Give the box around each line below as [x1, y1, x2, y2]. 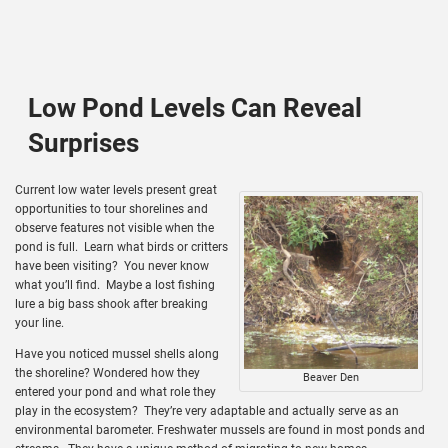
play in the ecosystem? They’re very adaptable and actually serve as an [15, 403, 399, 418]
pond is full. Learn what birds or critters [15, 239, 228, 254]
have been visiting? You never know [15, 258, 209, 273]
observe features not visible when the [15, 220, 214, 235]
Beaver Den [303, 370, 359, 384]
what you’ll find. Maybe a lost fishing [15, 277, 215, 292]
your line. [15, 315, 64, 330]
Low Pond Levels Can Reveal [27, 93, 362, 124]
